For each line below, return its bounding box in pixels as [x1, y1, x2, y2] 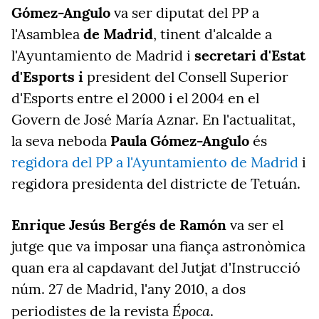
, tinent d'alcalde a [153, 25, 272, 43]
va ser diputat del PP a [114, 4, 259, 21]
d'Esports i [11, 68, 83, 85]
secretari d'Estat [194, 46, 305, 64]
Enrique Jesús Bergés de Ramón [11, 216, 226, 234]
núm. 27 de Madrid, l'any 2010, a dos [11, 280, 246, 298]
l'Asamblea [11, 25, 83, 43]
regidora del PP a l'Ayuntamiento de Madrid [11, 153, 298, 171]
